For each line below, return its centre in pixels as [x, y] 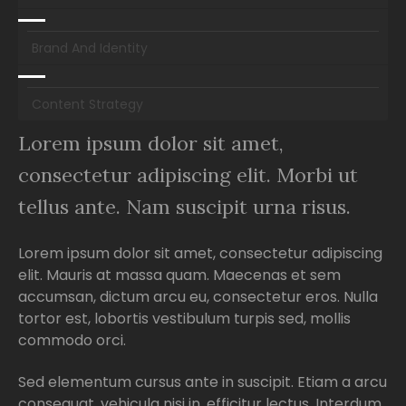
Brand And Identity [90, 48]
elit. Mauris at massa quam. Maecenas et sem [179, 275]
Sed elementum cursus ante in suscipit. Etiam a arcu [203, 382]
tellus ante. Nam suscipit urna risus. [184, 206]
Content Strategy [87, 105]
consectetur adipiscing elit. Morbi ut [188, 174]
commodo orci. [72, 340]
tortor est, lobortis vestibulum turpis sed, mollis [184, 318]
